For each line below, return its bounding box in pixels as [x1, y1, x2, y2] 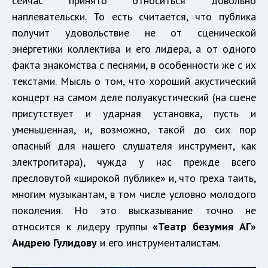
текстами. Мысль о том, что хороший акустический [12, 74, 256, 88]
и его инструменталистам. [97, 235, 220, 249]
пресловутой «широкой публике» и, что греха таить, [12, 170, 256, 185]
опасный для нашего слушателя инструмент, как [12, 138, 256, 153]
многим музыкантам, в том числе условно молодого [12, 187, 256, 201]
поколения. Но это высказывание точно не [12, 203, 256, 217]
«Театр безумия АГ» [153, 219, 257, 233]
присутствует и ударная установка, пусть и [12, 106, 256, 120]
